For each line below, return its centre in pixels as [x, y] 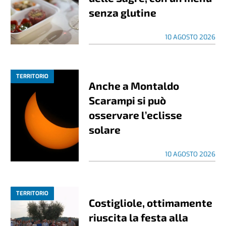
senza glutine [123, 13]
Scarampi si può [128, 100]
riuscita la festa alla [139, 217]
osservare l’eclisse [136, 115]
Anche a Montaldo [134, 86]
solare [105, 130]
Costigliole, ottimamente [151, 203]
